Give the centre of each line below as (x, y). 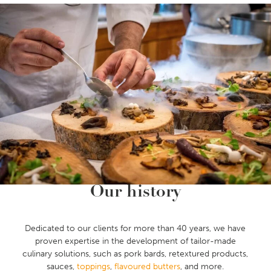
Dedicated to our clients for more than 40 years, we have (135, 229)
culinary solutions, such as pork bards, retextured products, (135, 254)
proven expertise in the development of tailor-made (135, 241)
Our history (135, 193)
